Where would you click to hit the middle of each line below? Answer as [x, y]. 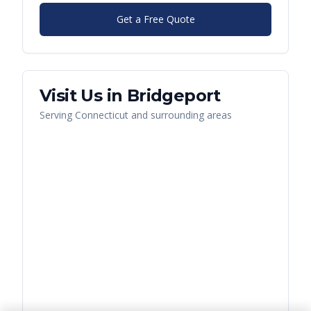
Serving [57, 115]
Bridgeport [174, 96]
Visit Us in [83, 96]
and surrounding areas [180, 115]
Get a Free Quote [155, 19]
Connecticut [102, 115]
